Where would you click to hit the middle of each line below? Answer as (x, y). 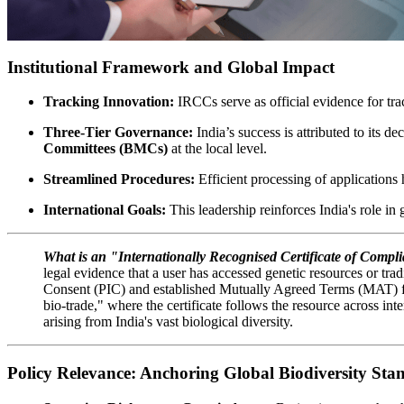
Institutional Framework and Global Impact (171, 67)
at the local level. (217, 149)
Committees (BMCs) (106, 149)
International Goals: (105, 210)
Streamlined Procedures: (119, 179)
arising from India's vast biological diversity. (168, 322)
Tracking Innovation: (109, 102)
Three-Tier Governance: (118, 133)
